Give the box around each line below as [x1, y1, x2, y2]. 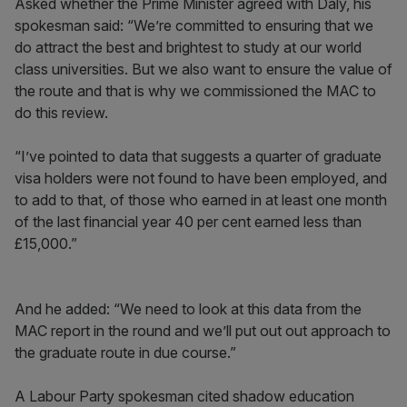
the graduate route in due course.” [15, 343, 236, 362]
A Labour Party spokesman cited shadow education [15, 387, 354, 405]
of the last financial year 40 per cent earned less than [15, 213, 362, 231]
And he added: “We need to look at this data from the [15, 300, 362, 318]
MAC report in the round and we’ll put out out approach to [15, 322, 391, 340]
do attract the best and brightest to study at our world [15, 38, 362, 56]
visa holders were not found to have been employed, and [15, 169, 387, 187]
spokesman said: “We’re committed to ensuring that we [15, 16, 373, 35]
